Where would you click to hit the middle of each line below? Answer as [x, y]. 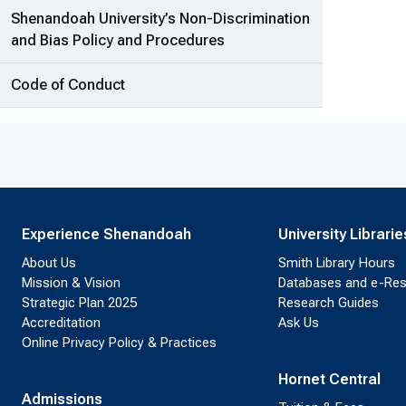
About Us [49, 263]
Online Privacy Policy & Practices [119, 343]
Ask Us [298, 323]
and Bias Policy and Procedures [118, 41]
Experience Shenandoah [106, 235]
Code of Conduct [68, 85]
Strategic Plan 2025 [79, 303]
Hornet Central [329, 380]
